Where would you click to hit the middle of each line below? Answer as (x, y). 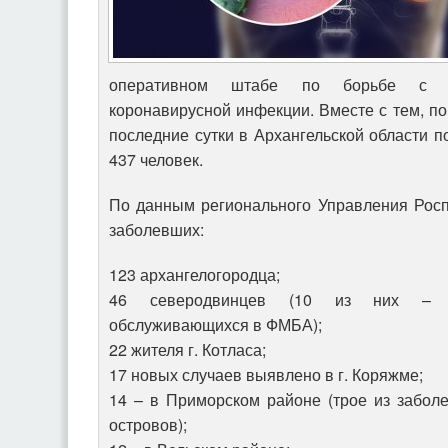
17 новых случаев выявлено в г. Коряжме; (266, 375)
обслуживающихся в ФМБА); (215, 325)
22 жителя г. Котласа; (187, 350)
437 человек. (156, 160)
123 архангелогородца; (194, 275)
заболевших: (156, 230)
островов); (148, 425)
